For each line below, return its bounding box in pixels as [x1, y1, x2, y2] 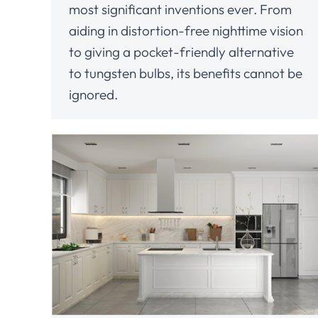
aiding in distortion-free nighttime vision [69, 22, 303, 39]
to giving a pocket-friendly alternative [69, 43, 294, 60]
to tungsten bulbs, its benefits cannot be [69, 65, 302, 82]
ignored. [69, 86, 118, 103]
